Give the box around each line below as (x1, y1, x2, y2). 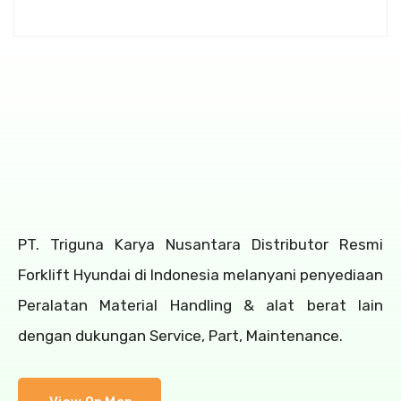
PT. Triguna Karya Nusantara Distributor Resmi (18, 235, 383, 253)
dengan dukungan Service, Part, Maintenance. (18, 327, 343, 345)
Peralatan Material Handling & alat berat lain (18, 296, 383, 314)
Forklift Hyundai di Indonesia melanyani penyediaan (18, 266, 383, 284)
